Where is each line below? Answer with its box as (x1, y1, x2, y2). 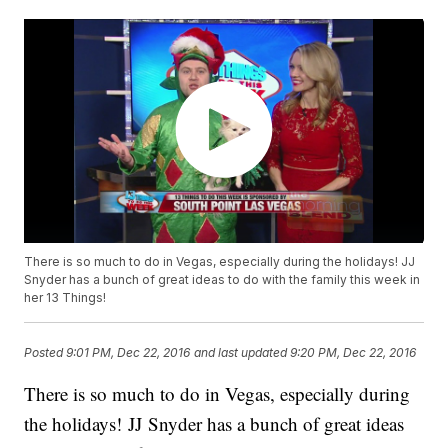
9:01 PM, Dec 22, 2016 (66, 344, 191, 360)
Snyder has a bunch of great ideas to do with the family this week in (24, 272, 421, 288)
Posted (24, 344, 67, 360)
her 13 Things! (24, 290, 107, 306)
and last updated (194, 344, 288, 360)
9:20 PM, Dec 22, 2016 (290, 344, 417, 360)
